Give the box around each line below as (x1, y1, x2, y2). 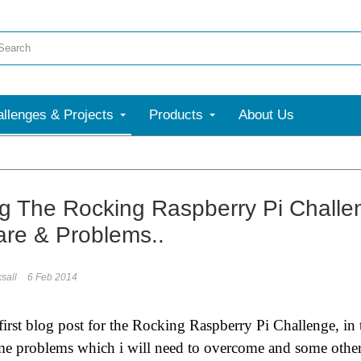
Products (149, 107, 203, 122)
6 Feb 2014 (27, 272, 77, 283)
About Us (239, 107, 294, 122)
